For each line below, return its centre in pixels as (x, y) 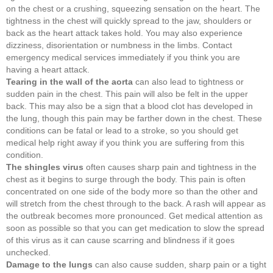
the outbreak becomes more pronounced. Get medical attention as (134, 215)
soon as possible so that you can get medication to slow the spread (135, 228)
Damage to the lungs (49, 264)
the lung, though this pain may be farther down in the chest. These (134, 118)
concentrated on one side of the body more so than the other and (132, 191)
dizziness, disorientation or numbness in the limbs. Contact (119, 45)
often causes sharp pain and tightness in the (170, 167)
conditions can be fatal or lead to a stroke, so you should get (122, 130)
